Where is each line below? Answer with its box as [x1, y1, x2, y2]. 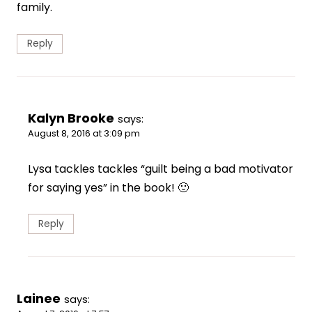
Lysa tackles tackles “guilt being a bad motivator [28, 161, 293, 178]
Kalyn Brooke [28, 109, 114, 127]
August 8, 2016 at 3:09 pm [28, 127, 140, 140]
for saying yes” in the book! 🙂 [28, 180, 189, 196]
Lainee [17, 290, 61, 308]
